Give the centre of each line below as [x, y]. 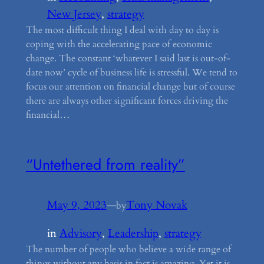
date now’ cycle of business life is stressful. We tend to [131, 73]
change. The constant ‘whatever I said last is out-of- [128, 59]
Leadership [133, 234]
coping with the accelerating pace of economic [119, 44]
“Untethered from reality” [105, 165]
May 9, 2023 [77, 205]
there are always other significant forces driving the [127, 101]
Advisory [80, 234]
